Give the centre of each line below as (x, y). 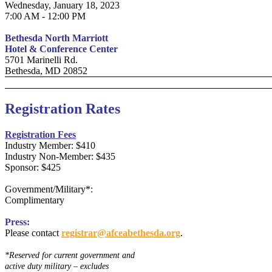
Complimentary (35, 200)
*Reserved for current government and (70, 255)
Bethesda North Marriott (56, 38)
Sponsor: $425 (33, 167)
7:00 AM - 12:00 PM (45, 16)
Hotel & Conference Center (61, 49)
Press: (17, 222)
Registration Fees (40, 134)
